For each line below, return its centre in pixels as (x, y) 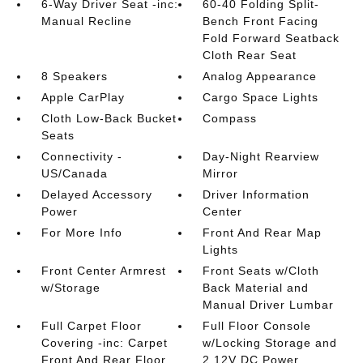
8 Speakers (74, 76)
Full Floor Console (257, 326)
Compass (230, 118)
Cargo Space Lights (261, 97)
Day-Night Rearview (261, 156)
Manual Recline (86, 21)
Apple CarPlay (83, 97)
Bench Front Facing (261, 21)
